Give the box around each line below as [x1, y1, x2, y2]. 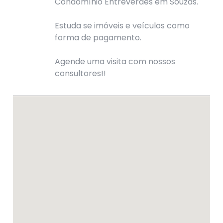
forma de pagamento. [55, 31, 142, 43]
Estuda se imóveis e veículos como [55, 19, 190, 31]
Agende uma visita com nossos [55, 55, 176, 67]
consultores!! [55, 67, 107, 79]
